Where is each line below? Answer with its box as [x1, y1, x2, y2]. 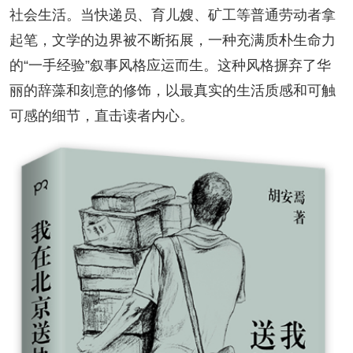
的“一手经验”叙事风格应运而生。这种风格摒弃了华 [9, 57, 331, 73]
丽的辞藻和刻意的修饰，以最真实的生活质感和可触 [9, 82, 336, 98]
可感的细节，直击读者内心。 [9, 107, 194, 124]
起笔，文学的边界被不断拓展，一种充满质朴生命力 [9, 32, 336, 48]
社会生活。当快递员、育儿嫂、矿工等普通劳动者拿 [9, 6, 336, 23]
